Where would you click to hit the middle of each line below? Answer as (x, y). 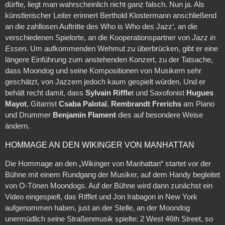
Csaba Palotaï (83, 104)
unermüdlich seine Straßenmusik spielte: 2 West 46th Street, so (109, 219)
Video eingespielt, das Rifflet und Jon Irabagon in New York (101, 197)
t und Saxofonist (159, 93)
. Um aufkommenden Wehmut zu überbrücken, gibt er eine (122, 48)
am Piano (198, 104)
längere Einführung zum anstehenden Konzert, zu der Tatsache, (109, 60)
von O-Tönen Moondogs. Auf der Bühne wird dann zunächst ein (108, 186)
